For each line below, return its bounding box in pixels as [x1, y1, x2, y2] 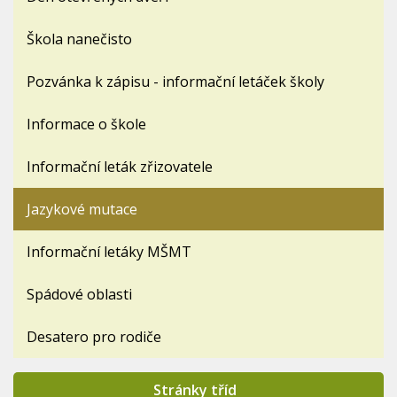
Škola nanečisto [27, 29, 132, 50]
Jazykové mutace [27, 199, 137, 220]
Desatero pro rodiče [27, 327, 161, 347]
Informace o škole [27, 114, 146, 135]
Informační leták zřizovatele [27, 157, 213, 177]
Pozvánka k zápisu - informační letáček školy [27, 72, 324, 92]
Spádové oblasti [27, 284, 132, 305]
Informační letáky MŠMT [27, 242, 191, 262]
